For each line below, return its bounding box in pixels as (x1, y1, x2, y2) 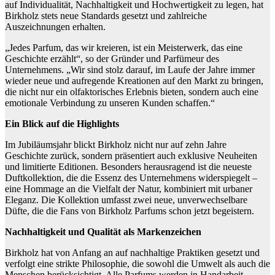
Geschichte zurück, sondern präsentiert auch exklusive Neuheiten (5, 150, 257, 161)
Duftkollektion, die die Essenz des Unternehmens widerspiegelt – (5, 172, 257, 184)
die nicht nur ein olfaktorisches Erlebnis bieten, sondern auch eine (5, 87, 258, 98)
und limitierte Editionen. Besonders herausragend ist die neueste (5, 161, 252, 172)
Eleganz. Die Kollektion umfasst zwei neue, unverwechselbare (5, 195, 247, 206)
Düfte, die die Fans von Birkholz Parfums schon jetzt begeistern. (5, 206, 254, 217)
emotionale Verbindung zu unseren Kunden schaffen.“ (5, 98, 215, 109)
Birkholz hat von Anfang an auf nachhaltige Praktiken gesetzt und (5, 247, 260, 258)
